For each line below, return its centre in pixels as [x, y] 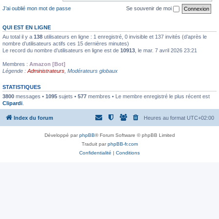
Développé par [62, 135]
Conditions [128, 153]
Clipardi [12, 103]
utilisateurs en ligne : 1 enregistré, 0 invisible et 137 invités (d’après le [125, 36]
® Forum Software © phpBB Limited [135, 135]
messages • [30, 96]
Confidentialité [95, 153]
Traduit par [94, 144]
